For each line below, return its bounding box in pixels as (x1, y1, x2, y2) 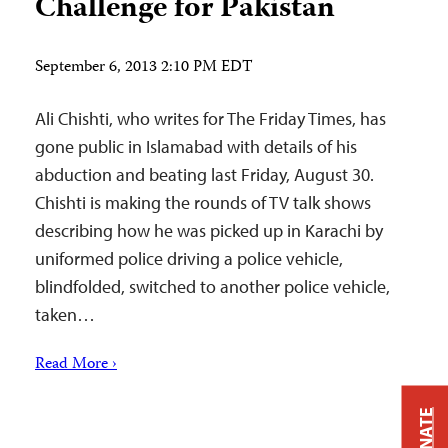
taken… (35, 303, 95, 326)
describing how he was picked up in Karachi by (35, 219, 383, 242)
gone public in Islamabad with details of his (35, 135, 357, 158)
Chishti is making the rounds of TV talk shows (35, 191, 371, 214)
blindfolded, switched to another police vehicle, (35, 275, 390, 298)
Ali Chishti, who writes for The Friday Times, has (35, 107, 386, 130)
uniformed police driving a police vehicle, (35, 247, 343, 270)
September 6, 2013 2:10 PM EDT (35, 55, 253, 81)
